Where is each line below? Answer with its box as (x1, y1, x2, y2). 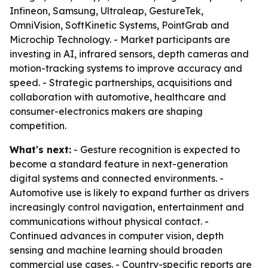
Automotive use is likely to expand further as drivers (10, 187, 249, 199)
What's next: (10, 144, 71, 156)
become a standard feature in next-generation (10, 158, 228, 170)
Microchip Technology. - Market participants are (10, 33, 230, 45)
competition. (10, 120, 66, 132)
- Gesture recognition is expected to (71, 144, 240, 156)
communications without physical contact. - (10, 215, 209, 227)
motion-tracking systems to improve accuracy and (10, 62, 242, 74)
